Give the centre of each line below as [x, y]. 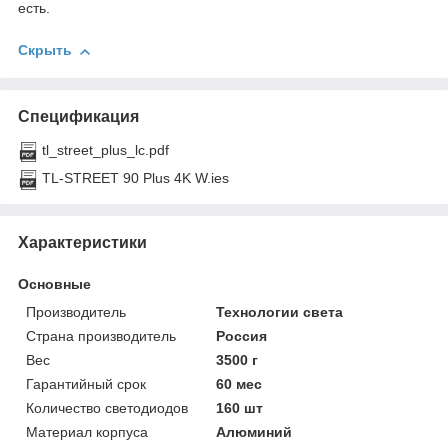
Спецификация [78, 116]
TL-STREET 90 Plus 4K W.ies [135, 177]
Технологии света [280, 311]
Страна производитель [101, 335]
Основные [54, 283]
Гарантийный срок [86, 383]
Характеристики [82, 242]
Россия [242, 335]
